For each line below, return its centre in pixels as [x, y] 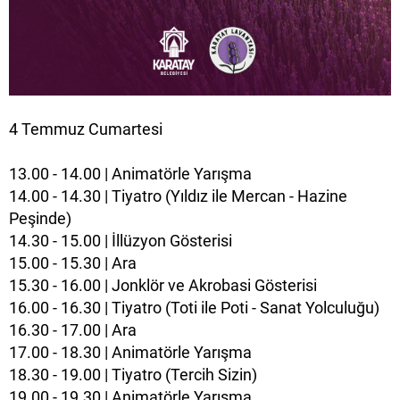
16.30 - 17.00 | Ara [73, 329]
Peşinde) [40, 218]
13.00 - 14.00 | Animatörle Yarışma [130, 173]
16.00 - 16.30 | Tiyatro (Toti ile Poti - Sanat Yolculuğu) [194, 307]
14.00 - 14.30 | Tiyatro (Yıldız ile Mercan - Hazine [178, 196]
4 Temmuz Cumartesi [86, 129]
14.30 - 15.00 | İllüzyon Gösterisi [121, 240]
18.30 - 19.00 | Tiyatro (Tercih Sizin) [133, 374]
